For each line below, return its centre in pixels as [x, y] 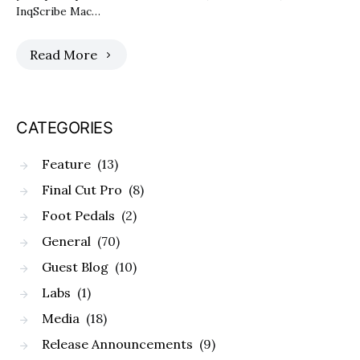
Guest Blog [75, 267]
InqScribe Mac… [58, 11]
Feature [66, 164]
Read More [63, 55]
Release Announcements [117, 344]
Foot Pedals [78, 215]
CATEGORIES [64, 128]
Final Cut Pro [82, 190]
